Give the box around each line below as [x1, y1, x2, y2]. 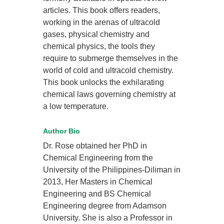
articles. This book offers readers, [43, 6, 160, 15]
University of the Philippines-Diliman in [43, 165, 181, 174]
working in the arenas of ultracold [43, 18, 160, 27]
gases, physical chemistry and [43, 30, 150, 39]
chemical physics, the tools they [43, 42, 155, 51]
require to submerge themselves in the [43, 54, 178, 63]
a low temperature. [43, 102, 109, 111]
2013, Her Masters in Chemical [43, 177, 153, 186]
